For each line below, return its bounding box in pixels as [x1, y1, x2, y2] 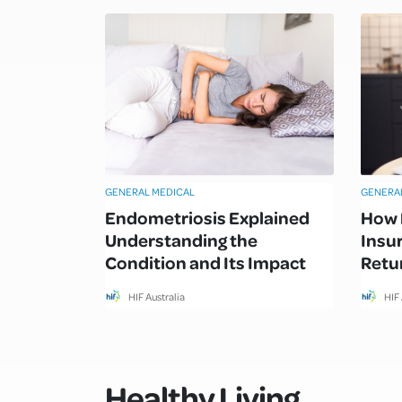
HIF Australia [128, 289, 185, 303]
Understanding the [105, 227, 258, 251]
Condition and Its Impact [105, 249, 306, 274]
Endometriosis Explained [105, 205, 310, 229]
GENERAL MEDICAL [105, 184, 195, 198]
